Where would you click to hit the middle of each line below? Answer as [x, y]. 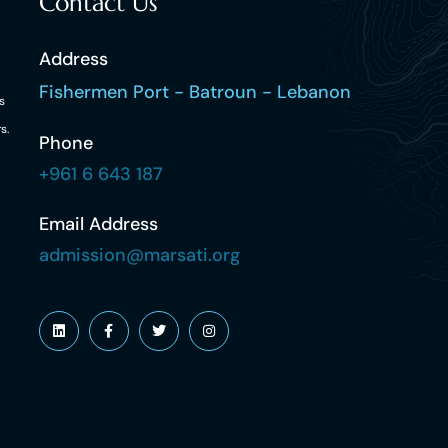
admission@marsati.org [139, 254]
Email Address [98, 223]
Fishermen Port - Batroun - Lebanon [194, 91]
